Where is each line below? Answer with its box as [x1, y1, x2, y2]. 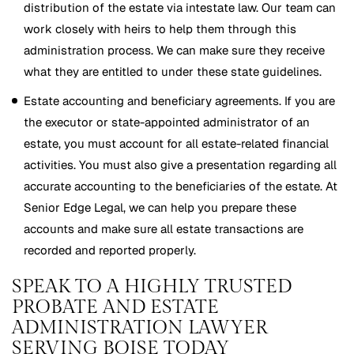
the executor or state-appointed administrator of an [24, 115, 310, 130]
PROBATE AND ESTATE [12, 296, 219, 319]
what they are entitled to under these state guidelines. [24, 64, 322, 80]
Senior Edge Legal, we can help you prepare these [24, 200, 296, 216]
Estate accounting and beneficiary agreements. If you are [24, 93, 335, 109]
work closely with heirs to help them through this [24, 21, 296, 37]
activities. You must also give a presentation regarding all [24, 157, 337, 173]
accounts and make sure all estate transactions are [24, 221, 303, 237]
